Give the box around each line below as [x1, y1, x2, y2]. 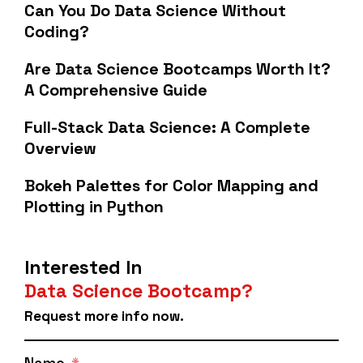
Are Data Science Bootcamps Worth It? [24, 58, 331, 80]
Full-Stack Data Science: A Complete [24, 117, 310, 139]
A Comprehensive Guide [24, 79, 207, 101]
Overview [24, 138, 96, 160]
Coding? [24, 21, 89, 43]
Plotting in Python [24, 196, 164, 218]
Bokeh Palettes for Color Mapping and [24, 175, 318, 197]
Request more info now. [24, 307, 184, 326]
